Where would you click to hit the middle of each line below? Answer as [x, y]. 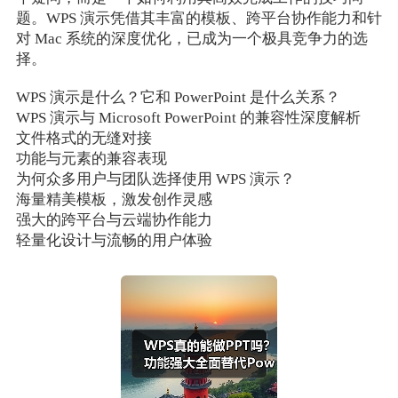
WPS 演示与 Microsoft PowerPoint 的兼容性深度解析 [188, 118]
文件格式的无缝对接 [84, 139]
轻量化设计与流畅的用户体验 [114, 241]
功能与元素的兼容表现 [91, 159]
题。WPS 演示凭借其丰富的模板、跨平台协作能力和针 [199, 18]
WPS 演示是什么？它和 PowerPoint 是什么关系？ [178, 98]
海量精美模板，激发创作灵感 [114, 200]
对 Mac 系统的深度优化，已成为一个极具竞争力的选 [191, 38]
